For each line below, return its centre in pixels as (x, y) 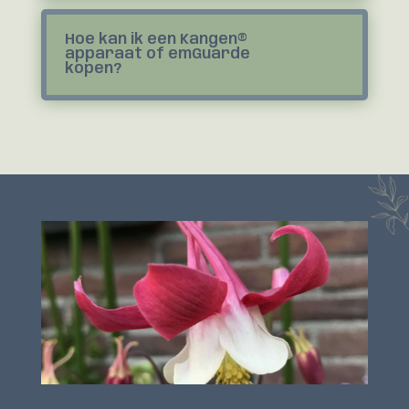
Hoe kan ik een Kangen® (156, 40)
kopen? (93, 69)
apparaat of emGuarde (157, 54)
